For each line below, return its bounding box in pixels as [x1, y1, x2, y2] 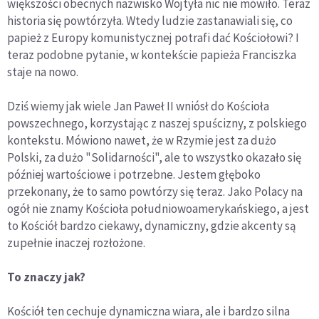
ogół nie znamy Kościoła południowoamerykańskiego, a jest [7, 200, 309, 216]
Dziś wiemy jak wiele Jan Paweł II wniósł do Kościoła [7, 98, 269, 114]
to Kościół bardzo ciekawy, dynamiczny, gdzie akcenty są [7, 217, 296, 234]
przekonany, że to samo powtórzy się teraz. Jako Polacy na [7, 183, 303, 199]
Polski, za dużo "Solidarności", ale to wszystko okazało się [7, 149, 301, 165]
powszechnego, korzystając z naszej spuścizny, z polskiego [7, 115, 307, 131]
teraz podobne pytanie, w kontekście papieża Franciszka [7, 46, 296, 63]
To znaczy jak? [7, 268, 85, 285]
